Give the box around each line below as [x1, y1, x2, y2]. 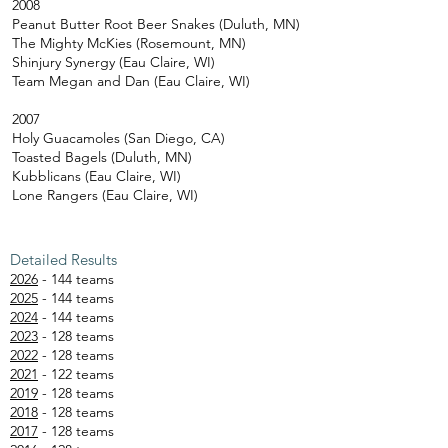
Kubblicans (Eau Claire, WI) [12, 167, 181, 185]
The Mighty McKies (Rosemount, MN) [12, 34, 246, 52]
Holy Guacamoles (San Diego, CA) [12, 129, 225, 147]
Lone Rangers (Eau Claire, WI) [12, 186, 198, 204]
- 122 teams [38, 365, 118, 383]
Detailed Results [10, 250, 117, 269]
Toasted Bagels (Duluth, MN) [12, 148, 192, 166]
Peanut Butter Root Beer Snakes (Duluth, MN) [12, 15, 300, 33]
